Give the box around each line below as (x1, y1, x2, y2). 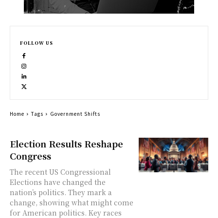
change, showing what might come (10, 197, 133, 207)
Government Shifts (50, 109, 100, 117)
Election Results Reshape (10, 137, 123, 150)
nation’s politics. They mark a (10, 187, 112, 197)
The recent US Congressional (10, 166, 111, 177)
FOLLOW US (20, 39, 53, 46)
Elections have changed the (10, 177, 106, 187)
